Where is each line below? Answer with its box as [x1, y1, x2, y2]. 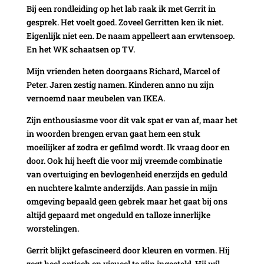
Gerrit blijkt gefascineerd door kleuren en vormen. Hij [26, 244, 230, 256]
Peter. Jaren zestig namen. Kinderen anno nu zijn [26, 78, 214, 90]
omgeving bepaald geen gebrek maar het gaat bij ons [26, 195, 227, 207]
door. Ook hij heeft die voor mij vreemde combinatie [26, 154, 222, 166]
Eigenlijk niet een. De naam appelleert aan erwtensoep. [26, 29, 235, 41]
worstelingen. [26, 222, 79, 234]
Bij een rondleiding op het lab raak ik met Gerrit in [26, 2, 216, 14]
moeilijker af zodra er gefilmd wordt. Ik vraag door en [26, 141, 230, 153]
